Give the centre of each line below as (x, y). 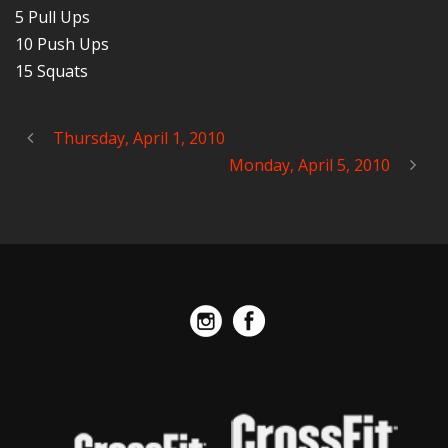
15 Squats (51, 71)
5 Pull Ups (52, 17)
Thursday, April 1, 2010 (139, 138)
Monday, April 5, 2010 (309, 165)
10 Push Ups (62, 44)
